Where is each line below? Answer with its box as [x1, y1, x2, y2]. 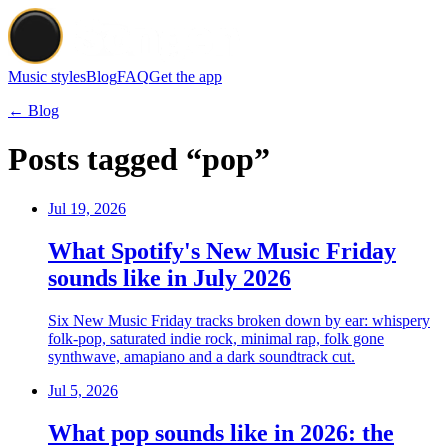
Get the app [149, 68, 222, 85]
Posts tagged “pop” [8, 141, 270, 178]
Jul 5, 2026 [48, 381, 118, 399]
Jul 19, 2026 [48, 199, 126, 217]
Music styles [8, 68, 86, 85]
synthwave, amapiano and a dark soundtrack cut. [48, 347, 355, 365]
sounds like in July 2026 [48, 264, 291, 291]
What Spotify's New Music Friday [48, 237, 396, 264]
